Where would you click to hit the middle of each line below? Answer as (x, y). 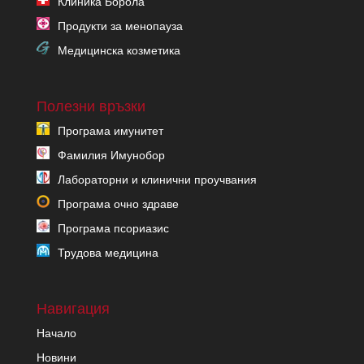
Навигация (73, 309)
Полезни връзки (91, 106)
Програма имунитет (110, 130)
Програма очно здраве (118, 204)
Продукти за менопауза (120, 26)
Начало (56, 334)
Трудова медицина (108, 252)
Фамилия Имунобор (111, 155)
